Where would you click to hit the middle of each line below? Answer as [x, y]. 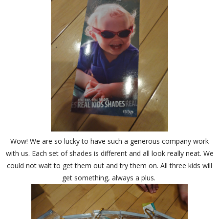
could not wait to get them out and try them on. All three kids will [109, 166]
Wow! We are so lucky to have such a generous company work [109, 141]
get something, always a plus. [109, 178]
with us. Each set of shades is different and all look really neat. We [109, 153]
